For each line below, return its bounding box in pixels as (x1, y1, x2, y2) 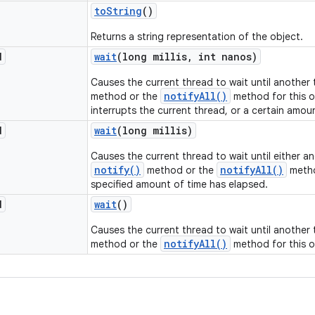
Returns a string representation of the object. (91, 30, 303, 43)
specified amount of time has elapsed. (91, 178, 268, 191)
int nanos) (193, 50, 257, 63)
